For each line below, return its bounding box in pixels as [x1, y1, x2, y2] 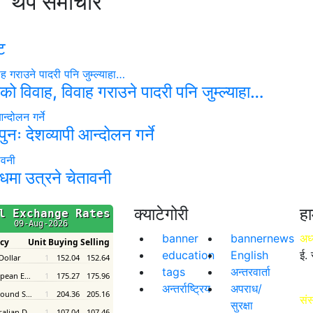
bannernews [231, 231, 295, 245]
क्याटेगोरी [133, 203, 188, 224]
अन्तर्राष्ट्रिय [161, 281, 210, 296]
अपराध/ [231, 281, 263, 296]
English [231, 247, 269, 262]
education [161, 247, 214, 262]
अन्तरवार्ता [231, 264, 271, 279]
